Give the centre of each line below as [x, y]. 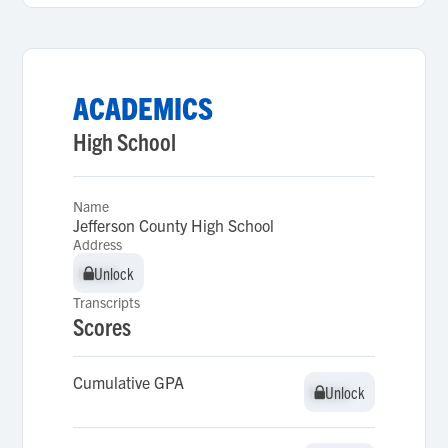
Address [98, 244]
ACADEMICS [143, 107]
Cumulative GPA [129, 382]
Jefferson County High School [174, 225]
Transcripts [107, 302]
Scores [102, 326]
